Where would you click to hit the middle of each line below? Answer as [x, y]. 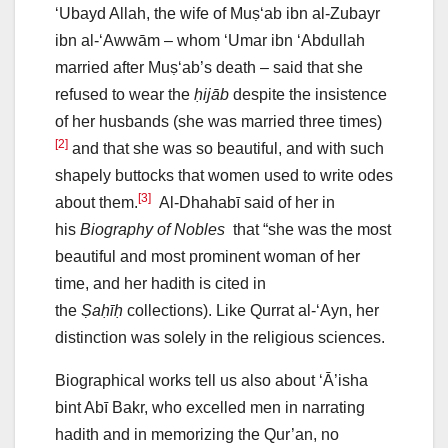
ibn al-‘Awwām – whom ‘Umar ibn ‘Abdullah [210, 41]
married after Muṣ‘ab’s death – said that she [209, 68]
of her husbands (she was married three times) [218, 122]
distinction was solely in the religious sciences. [220, 338]
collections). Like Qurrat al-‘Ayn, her [251, 311]
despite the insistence [308, 95]
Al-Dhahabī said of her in [243, 203]
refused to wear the [124, 95]
